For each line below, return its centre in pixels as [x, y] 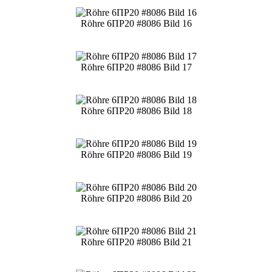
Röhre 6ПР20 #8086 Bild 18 [136, 110]
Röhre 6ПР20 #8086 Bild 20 [136, 198]
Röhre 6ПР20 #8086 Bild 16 [136, 23]
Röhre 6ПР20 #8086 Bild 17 [136, 67]
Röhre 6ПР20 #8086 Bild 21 [136, 242]
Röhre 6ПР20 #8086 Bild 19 [136, 154]
